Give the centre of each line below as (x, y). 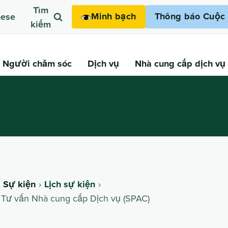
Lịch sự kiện (70, 184)
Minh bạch (114, 17)
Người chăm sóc (37, 63)
